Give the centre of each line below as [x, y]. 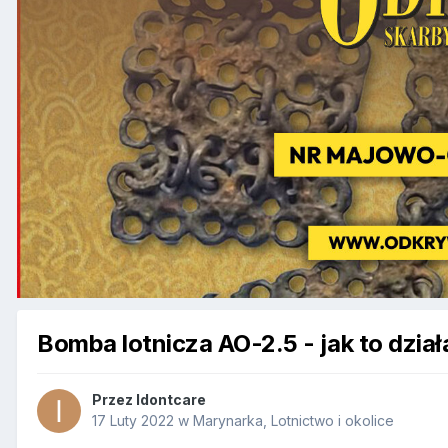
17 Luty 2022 [133, 421]
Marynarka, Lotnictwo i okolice [293, 421]
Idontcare [171, 400]
